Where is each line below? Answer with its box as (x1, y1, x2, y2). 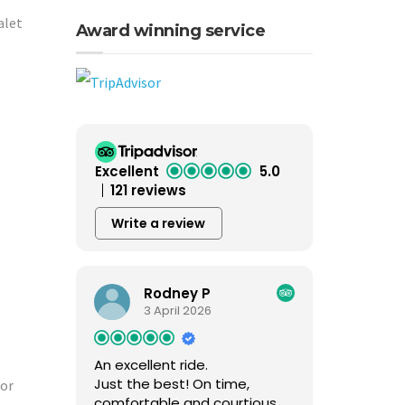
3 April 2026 (143, 302, 212, 320)
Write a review (111, 213, 205, 232)
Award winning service (75, 20, 265, 41)
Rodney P (143, 284, 211, 304)
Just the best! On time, (93, 373, 250, 393)
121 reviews (109, 180, 186, 200)
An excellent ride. (93, 354, 208, 374)
